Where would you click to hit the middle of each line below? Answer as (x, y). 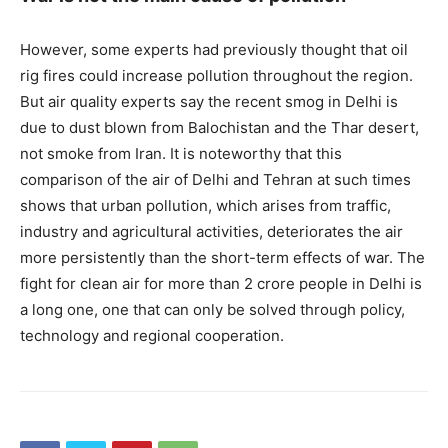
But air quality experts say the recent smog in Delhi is (209, 102)
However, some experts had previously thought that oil (214, 50)
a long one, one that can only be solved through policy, (212, 310)
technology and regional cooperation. (152, 336)
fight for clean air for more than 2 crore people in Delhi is (221, 284)
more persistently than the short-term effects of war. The (222, 258)
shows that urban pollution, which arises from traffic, (205, 206)
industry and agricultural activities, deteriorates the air (211, 232)
